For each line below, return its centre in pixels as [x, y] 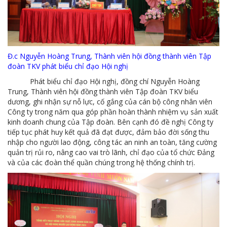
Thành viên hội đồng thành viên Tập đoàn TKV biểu [115, 91]
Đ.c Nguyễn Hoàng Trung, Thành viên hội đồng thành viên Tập [109, 56]
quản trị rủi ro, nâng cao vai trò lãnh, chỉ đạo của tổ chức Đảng [111, 152]
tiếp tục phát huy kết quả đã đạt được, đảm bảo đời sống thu [108, 132]
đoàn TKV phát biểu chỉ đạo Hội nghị [68, 66]
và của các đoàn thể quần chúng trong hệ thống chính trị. [101, 162]
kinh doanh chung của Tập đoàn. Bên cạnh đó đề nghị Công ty [110, 122]
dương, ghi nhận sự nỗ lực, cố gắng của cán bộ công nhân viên [110, 101]
